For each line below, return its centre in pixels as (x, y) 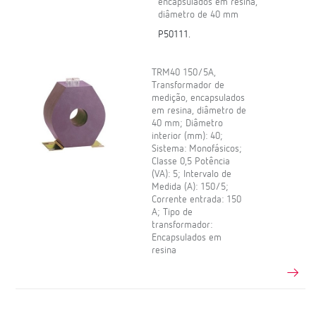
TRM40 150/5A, (184, 73)
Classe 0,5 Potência (191, 162)
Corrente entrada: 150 (197, 200)
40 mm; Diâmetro (188, 124)
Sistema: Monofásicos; (197, 149)
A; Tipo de (172, 213)
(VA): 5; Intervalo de (192, 175)
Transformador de (188, 86)
